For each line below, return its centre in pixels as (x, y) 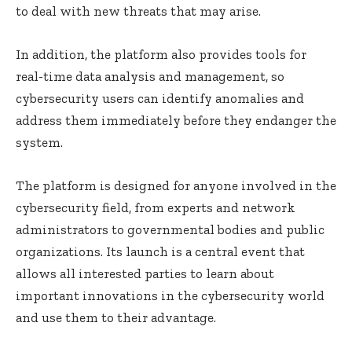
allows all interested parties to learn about (145, 273)
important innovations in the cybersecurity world (170, 295)
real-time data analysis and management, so (150, 76)
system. (39, 142)
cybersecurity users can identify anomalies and (160, 98)
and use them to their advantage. (116, 317)
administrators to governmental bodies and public (170, 229)
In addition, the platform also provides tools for (161, 54)
